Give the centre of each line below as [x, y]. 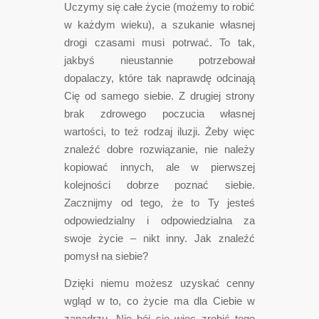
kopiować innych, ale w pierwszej [159, 167]
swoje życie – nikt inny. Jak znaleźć [159, 239]
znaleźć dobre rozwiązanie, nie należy [159, 150]
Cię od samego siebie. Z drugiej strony [159, 96]
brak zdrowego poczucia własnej [159, 114]
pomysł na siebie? [106, 256]
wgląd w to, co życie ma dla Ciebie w [159, 301]
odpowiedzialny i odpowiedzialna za [159, 221]
